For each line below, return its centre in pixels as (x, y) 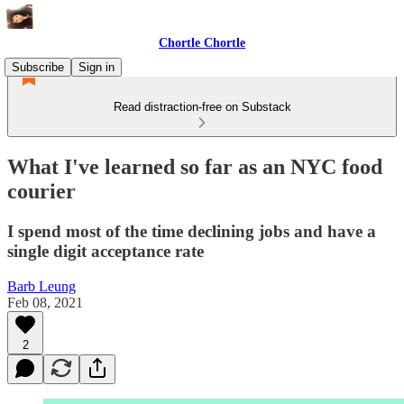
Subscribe (38, 67)
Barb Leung (41, 286)
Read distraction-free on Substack (202, 107)
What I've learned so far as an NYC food (195, 166)
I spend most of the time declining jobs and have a (192, 231)
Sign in (96, 67)
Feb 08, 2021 (45, 302)
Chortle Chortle (202, 43)
